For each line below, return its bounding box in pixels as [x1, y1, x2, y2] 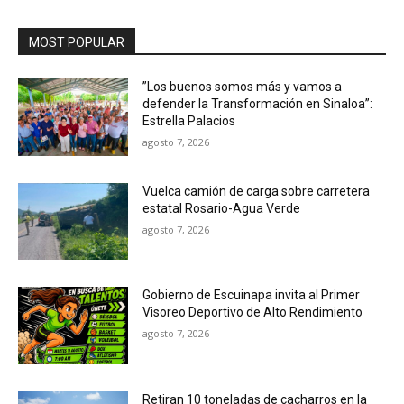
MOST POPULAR [29, 34, 124, 50]
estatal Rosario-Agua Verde [142, 200, 301, 216]
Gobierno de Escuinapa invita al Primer [142, 288, 361, 303]
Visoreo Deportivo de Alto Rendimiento [142, 305, 363, 320]
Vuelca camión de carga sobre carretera [142, 183, 371, 198]
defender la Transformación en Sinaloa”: [142, 96, 373, 111]
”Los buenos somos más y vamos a [142, 78, 343, 94]
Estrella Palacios [142, 113, 236, 128]
